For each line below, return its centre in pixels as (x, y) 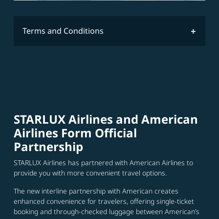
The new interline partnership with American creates (96, 191)
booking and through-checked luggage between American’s (107, 212)
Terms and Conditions (63, 31)
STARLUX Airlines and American (106, 119)
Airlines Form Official (75, 133)
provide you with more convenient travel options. (90, 173)
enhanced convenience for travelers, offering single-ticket (104, 201)
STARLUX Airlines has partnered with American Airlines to (103, 163)
